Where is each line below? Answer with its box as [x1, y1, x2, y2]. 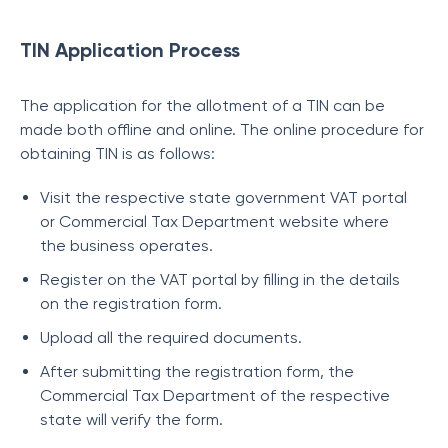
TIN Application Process [20, 38, 240, 62]
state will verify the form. [40, 410, 223, 429]
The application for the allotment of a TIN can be [20, 96, 385, 115]
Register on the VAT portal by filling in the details [40, 270, 400, 289]
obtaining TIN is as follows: [20, 144, 215, 163]
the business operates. [40, 236, 213, 255]
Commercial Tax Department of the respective [40, 386, 390, 405]
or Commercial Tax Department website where [40, 212, 389, 231]
